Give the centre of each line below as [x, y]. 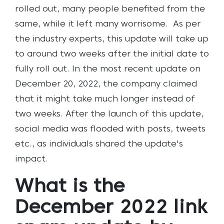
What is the [70, 187]
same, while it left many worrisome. [93, 24]
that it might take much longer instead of [105, 99]
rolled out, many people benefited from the [110, 9]
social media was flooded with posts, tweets [110, 129]
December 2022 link [111, 208]
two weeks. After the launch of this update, [109, 114]
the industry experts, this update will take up [112, 39]
